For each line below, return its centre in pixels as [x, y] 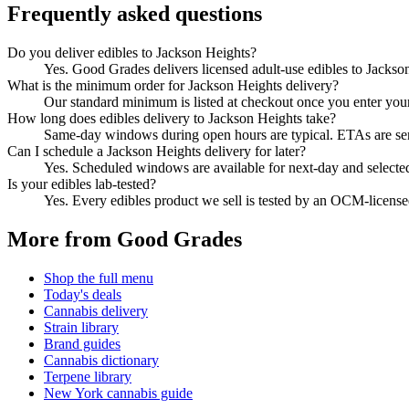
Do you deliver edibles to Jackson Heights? [132, 53]
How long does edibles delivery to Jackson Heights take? [172, 119]
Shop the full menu [99, 278]
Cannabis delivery [96, 311]
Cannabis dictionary [101, 361]
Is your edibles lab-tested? [82, 184]
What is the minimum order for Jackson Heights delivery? [173, 86]
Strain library [81, 328]
